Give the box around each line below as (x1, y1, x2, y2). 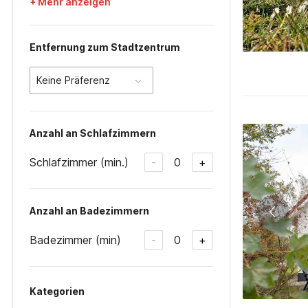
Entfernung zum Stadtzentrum (30, 41, 180, 53)
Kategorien (30, 285, 85, 297)
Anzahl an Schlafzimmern (30, 127, 156, 139)
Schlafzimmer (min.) (30, 155, 129, 169)
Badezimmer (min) (30, 232, 121, 247)
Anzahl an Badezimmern (30, 205, 149, 217)
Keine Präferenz (36, 74, 110, 86)
